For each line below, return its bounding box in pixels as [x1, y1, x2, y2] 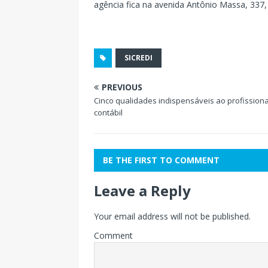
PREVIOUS [102, 81, 142, 93]
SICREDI [124, 53, 153, 63]
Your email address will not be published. [94, 211, 251, 222]
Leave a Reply [94, 181, 191, 200]
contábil [94, 107, 123, 118]
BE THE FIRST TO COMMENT [103, 154, 220, 166]
